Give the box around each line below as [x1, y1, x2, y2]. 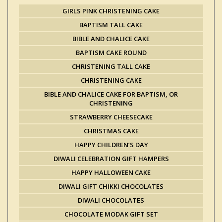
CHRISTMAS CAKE [83, 126, 139, 135]
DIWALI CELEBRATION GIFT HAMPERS [53, 154, 169, 163]
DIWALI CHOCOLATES [78, 196, 144, 205]
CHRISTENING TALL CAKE [72, 62, 150, 71]
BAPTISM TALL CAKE [79, 20, 143, 29]
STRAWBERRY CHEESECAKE [69, 112, 153, 121]
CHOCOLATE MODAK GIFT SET [64, 210, 158, 219]
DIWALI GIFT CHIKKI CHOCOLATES [58, 182, 164, 191]
